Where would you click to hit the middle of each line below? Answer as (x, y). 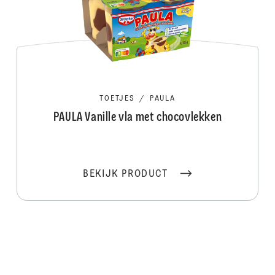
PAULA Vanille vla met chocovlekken (137, 118)
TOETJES (117, 99)
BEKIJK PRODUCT (126, 174)
